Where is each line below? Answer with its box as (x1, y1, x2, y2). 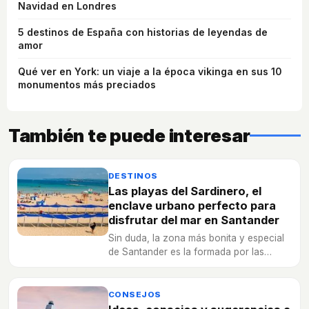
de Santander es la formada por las (108, 246, 264, 258)
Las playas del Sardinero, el (108, 184, 261, 199)
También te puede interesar (8, 125, 250, 147)
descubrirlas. (108, 274, 164, 286)
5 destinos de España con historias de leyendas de (18, 26, 268, 39)
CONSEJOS (108, 290, 161, 300)
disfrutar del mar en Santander (108, 213, 279, 228)
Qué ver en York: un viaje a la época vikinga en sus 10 (18, 66, 282, 78)
